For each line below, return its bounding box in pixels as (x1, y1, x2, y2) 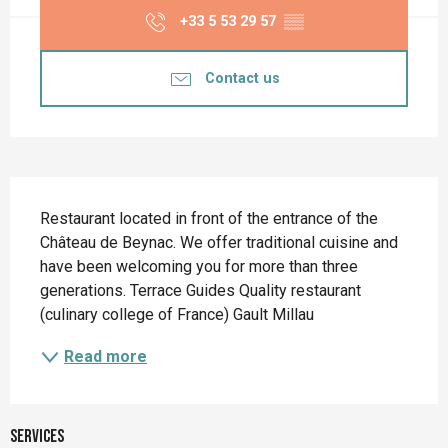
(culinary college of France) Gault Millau (40, 305, 314, 325)
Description (10, 180, 120, 214)
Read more (64, 347, 147, 367)
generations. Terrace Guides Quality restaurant (40, 281, 361, 301)
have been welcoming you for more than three (40, 257, 358, 277)
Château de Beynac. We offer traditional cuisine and (40, 233, 398, 253)
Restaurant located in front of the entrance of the (40, 209, 378, 229)
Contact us (204, 69, 280, 87)
